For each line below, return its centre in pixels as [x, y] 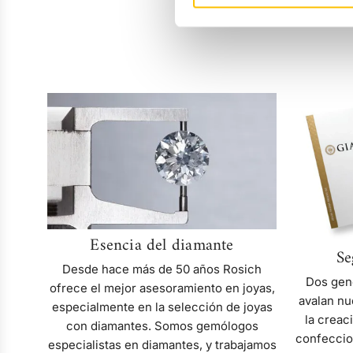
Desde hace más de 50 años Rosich [162, 269]
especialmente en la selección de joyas [162, 307]
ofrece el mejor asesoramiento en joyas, [162, 288]
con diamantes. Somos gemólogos [162, 325]
